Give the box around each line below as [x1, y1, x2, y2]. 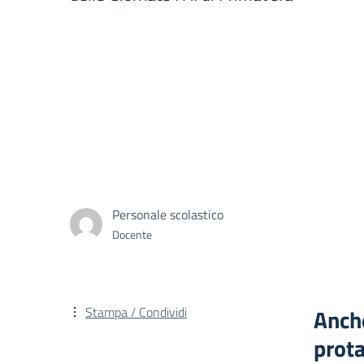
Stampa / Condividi [85, 302, 187, 322]
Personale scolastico [112, 204, 223, 224]
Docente [112, 225, 152, 243]
